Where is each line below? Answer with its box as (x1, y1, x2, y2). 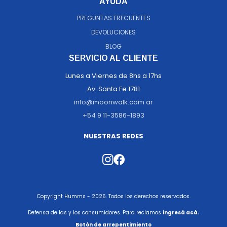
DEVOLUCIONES (91, 28, 136, 37)
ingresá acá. (163, 209, 199, 217)
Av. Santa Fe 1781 (87, 84, 140, 94)
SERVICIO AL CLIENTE (69, 54, 158, 63)
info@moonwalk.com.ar (74, 97, 153, 107)
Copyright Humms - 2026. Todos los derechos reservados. (36, 193, 191, 201)
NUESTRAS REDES (84, 131, 143, 141)
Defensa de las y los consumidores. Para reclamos (28, 209, 161, 217)
